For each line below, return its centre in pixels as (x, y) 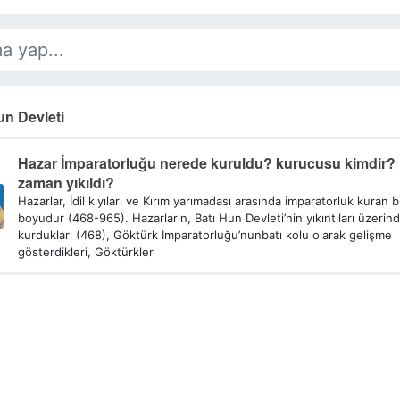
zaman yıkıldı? (66, 183)
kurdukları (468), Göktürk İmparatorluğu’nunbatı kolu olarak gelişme (204, 235)
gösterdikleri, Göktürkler (85, 252)
